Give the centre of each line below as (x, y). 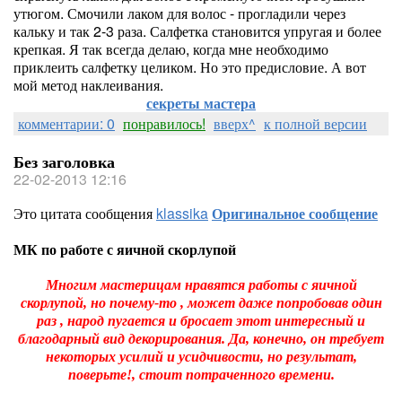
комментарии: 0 (66, 123)
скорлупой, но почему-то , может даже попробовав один (201, 303)
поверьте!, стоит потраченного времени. (201, 375)
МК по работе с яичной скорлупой (125, 249)
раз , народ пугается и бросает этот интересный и (201, 321)
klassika (182, 213)
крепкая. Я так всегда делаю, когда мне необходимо (171, 49)
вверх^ (235, 123)
